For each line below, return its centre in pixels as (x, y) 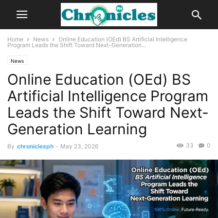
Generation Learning (77, 129)
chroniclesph (35, 146)
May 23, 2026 (79, 146)
